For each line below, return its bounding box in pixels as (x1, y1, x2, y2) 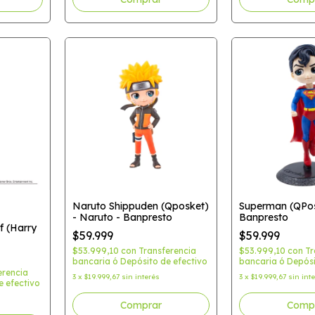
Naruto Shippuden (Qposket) (72, 199, 209, 212)
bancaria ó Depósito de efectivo (72, 255, 207, 266)
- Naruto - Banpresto (72, 210, 172, 224)
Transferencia (138, 245, 196, 256)
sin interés (121, 271, 160, 281)
